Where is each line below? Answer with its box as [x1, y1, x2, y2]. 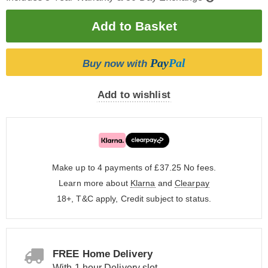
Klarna [130, 178, 156, 188]
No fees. [184, 163, 216, 172]
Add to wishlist [98, 89, 170, 100]
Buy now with [83, 58, 150, 69]
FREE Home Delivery [53, 248, 153, 260]
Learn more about [59, 178, 130, 188]
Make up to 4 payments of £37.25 [51, 163, 184, 172]
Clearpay [175, 178, 209, 188]
